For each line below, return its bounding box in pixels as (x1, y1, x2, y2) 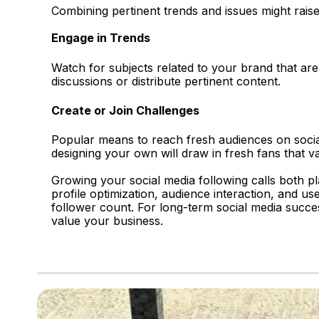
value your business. (51, 214, 163, 229)
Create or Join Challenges (51, 103, 199, 117)
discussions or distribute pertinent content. (51, 73, 281, 88)
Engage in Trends (51, 31, 150, 46)
